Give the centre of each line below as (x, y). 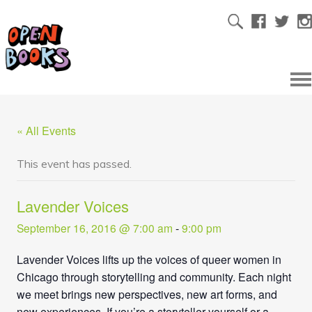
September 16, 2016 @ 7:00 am (94, 228)
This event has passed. (74, 163)
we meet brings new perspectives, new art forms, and (147, 295)
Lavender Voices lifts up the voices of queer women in (149, 260)
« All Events (46, 130)
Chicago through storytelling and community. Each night (154, 277)
